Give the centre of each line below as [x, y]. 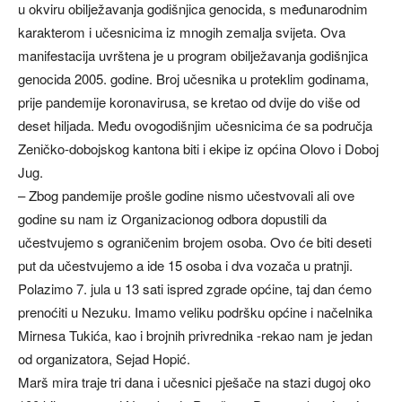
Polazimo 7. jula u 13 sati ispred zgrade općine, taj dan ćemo [195, 288]
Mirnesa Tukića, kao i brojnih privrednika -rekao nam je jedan [195, 335]
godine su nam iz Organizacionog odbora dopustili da [172, 218]
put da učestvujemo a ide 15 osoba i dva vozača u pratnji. [185, 265]
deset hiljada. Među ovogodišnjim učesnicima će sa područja [195, 125]
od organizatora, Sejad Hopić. [104, 358]
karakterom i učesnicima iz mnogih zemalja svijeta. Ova [182, 32]
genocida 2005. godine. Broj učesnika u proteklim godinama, [193, 79]
